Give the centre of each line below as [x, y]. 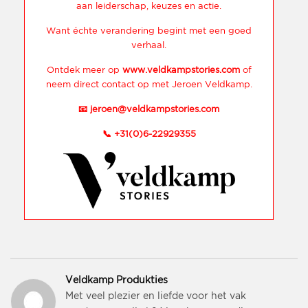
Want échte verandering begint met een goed [149, 31]
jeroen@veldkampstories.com [155, 109]
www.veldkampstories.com [181, 70]
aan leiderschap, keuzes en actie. [149, 6]
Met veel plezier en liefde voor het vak [156, 296]
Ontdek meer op [84, 70]
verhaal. [149, 45]
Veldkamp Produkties [117, 280]
